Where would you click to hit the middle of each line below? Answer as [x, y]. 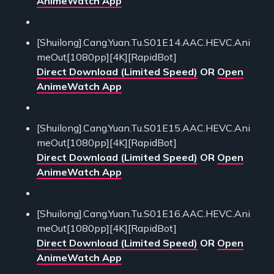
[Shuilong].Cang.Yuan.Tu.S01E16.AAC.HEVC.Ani [143, 213]
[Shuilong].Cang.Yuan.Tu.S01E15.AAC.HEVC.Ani [143, 128]
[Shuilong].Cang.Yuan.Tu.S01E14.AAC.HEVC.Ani [143, 42]
